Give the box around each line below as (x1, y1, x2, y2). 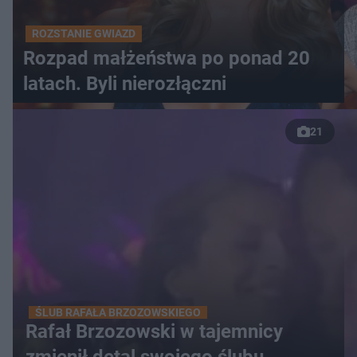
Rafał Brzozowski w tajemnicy (25, 320, 283, 343)
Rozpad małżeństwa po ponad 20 (23, 47, 310, 69)
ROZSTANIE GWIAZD (32, 27, 135, 40)
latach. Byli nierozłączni (23, 73, 226, 95)
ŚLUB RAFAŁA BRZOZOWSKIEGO (35, 306, 201, 319)
